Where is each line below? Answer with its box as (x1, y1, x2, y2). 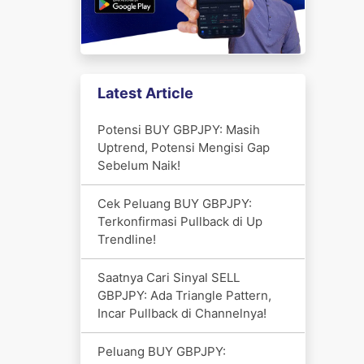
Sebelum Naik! (97, 157, 180, 173)
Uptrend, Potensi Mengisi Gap (97, 139, 270, 155)
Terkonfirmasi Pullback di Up (97, 213, 262, 229)
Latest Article (97, 84, 193, 102)
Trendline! (97, 231, 156, 247)
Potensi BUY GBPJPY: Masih (97, 121, 260, 137)
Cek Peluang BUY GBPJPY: (97, 195, 252, 211)
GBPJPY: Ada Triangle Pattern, (97, 287, 271, 303)
